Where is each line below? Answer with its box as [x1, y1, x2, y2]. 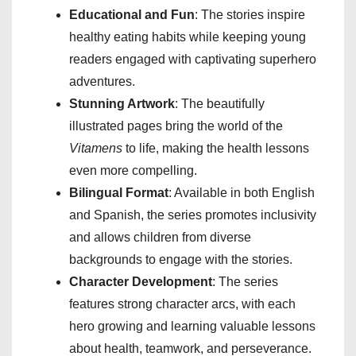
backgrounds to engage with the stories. [69, 252, 292, 266]
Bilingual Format [69, 185, 168, 199]
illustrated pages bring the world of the [69, 118, 283, 133]
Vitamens [69, 141, 122, 155]
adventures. [69, 74, 135, 88]
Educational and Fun [69, 7, 195, 21]
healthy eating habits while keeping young [69, 29, 306, 44]
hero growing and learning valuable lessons [69, 319, 315, 333]
